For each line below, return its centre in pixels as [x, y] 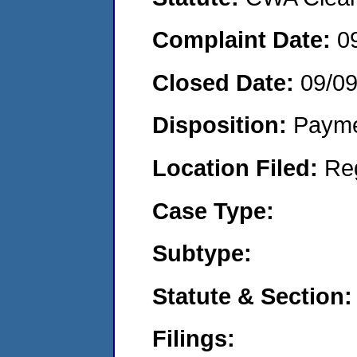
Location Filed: [238, 167]
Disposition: [223, 125]
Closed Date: [226, 82]
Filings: [194, 339]
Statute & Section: [252, 296]
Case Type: [213, 210]
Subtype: [202, 253]
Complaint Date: [245, 40]
